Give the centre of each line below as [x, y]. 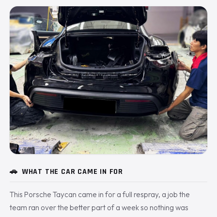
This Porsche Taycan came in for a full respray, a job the [100, 195]
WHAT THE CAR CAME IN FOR [72, 172]
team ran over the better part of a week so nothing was [99, 208]
